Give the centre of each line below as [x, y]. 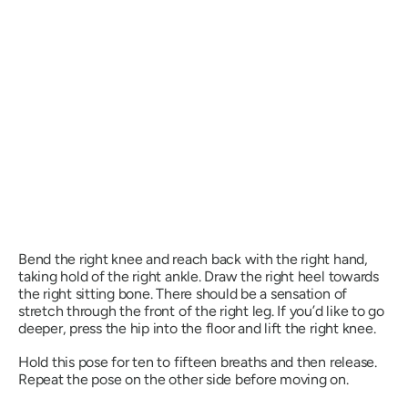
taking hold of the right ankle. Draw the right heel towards [199, 277]
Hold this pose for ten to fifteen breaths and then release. [198, 362]
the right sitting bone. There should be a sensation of [183, 294]
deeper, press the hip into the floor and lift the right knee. [197, 329]
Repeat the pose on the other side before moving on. [184, 380]
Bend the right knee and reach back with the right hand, [193, 260]
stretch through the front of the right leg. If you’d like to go [201, 311]
